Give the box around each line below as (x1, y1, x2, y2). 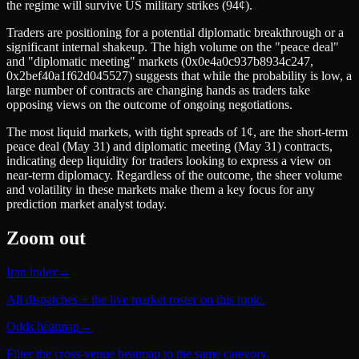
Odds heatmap (6, 320, 79, 334)
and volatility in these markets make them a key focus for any (6, 183, 315, 197)
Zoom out (6, 228, 86, 249)
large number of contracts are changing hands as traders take (6, 83, 310, 98)
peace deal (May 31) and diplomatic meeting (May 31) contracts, (6, 139, 333, 154)
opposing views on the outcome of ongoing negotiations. (6, 98, 292, 112)
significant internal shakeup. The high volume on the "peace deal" (6, 40, 339, 54)
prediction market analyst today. (6, 197, 167, 212)
